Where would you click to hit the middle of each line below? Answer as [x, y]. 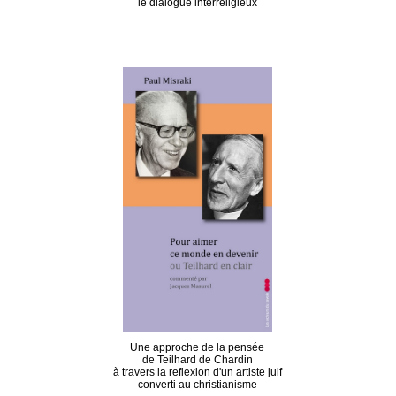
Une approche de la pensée [197, 347]
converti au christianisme [197, 385]
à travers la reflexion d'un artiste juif [197, 372]
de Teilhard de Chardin [197, 360]
